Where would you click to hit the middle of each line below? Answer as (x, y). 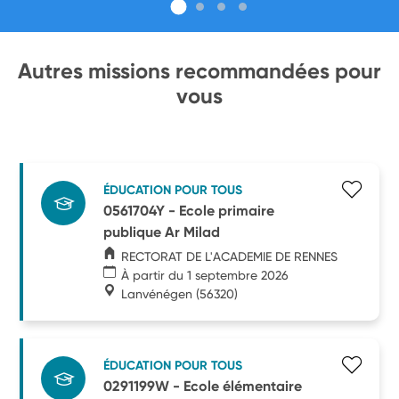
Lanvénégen (157, 293)
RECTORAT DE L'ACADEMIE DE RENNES (230, 256)
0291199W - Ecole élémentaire (203, 386)
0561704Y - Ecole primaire (189, 210)
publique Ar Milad (162, 232)
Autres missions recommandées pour (199, 71)
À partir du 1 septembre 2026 (205, 275)
